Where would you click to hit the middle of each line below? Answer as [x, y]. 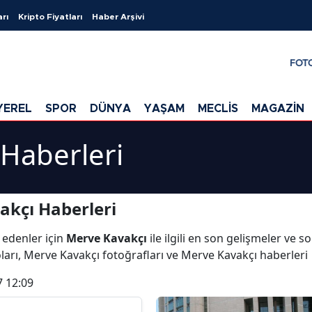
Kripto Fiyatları [50, 17]
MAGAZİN [278, 108]
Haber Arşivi [118, 17]
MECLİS [218, 108]
